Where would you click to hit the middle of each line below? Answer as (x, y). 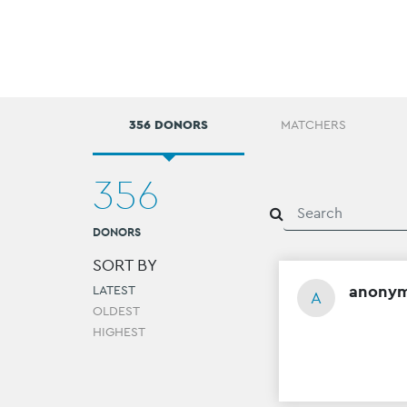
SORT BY (125, 265)
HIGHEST (119, 332)
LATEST (114, 290)
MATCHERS (313, 125)
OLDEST (116, 311)
